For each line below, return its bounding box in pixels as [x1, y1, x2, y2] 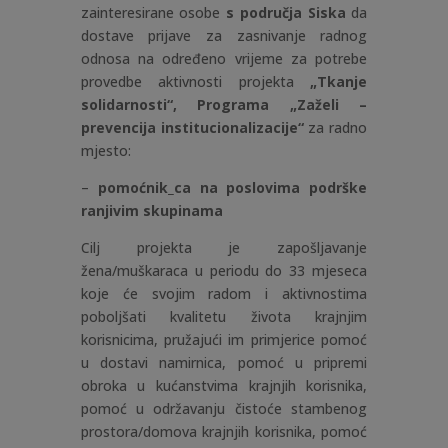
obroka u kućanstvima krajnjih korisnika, [80, 375, 368, 395]
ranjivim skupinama [80, 200, 223, 220]
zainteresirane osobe [80, 2, 227, 22]
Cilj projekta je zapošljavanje [80, 237, 368, 257]
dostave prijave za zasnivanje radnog [80, 25, 368, 45]
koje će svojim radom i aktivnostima [80, 283, 368, 303]
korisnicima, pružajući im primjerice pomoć [80, 329, 368, 349]
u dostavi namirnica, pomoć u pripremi [80, 352, 368, 372]
